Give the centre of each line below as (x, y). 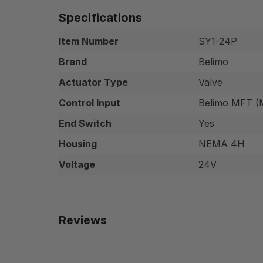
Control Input (90, 102)
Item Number (89, 41)
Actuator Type (93, 82)
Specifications (100, 17)
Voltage (77, 164)
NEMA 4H (222, 144)
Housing (78, 144)
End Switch (85, 123)
